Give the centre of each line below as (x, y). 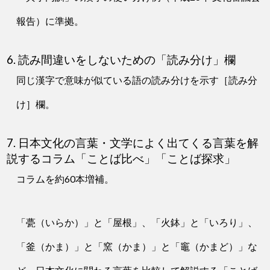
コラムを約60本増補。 (65, 179)
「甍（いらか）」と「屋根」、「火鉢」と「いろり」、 (137, 222)
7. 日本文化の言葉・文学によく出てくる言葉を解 (133, 143)
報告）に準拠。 (50, 21)
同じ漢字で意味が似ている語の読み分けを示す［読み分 (137, 80)
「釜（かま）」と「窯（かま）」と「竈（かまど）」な (137, 246)
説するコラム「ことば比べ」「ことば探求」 (121, 159)
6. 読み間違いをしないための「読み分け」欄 (121, 60)
